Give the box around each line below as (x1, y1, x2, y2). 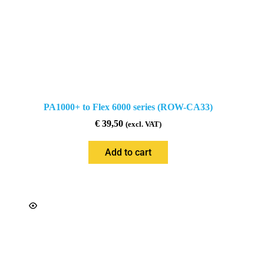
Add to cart (104, 147, 151, 159)
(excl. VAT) (125, 120, 161, 129)
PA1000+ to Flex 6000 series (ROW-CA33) (43, 102, 213, 113)
